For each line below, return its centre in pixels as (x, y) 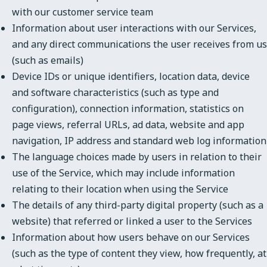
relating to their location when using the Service (120, 189)
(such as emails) (48, 60)
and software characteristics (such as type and (115, 92)
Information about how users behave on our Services (131, 237)
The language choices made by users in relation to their (137, 156)
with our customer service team (83, 12)
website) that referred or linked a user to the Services (132, 221)
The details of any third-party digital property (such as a (138, 205)
